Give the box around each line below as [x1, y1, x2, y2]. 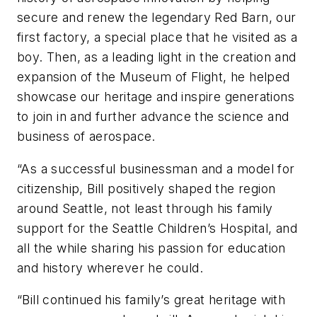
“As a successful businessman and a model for [17, 161, 295, 176]
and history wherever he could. [17, 260, 203, 275]
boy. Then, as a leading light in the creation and [17, 50, 296, 65]
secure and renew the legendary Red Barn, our [17, 10, 296, 25]
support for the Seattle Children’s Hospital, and [17, 220, 298, 236]
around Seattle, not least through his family [17, 200, 273, 216]
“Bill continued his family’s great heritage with [17, 292, 286, 308]
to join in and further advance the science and [17, 109, 289, 125]
